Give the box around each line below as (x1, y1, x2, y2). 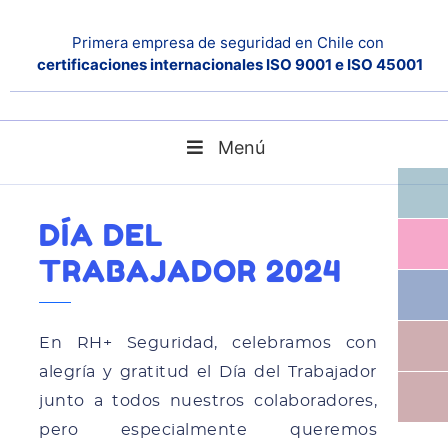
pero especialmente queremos (39, 421, 377, 438)
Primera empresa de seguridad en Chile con (71, 33, 388, 52)
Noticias (106, 148, 155, 160)
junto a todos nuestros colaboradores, (39, 392, 377, 409)
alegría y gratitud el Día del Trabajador (39, 363, 377, 380)
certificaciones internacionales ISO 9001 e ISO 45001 (36, 55, 423, 74)
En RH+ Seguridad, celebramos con (39, 334, 377, 351)
